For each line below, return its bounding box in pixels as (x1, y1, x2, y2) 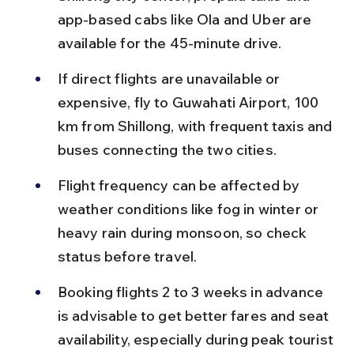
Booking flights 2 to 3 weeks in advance (57, 282, 327, 301)
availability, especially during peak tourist (57, 330, 337, 348)
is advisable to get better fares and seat (57, 306, 333, 325)
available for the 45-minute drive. (57, 33, 282, 52)
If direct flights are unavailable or (57, 69, 284, 88)
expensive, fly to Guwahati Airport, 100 (57, 92, 322, 111)
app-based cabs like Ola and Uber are (57, 9, 315, 28)
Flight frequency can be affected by (57, 175, 303, 194)
